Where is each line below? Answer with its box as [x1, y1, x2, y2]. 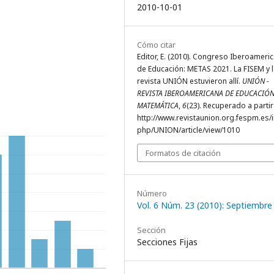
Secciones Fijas [137, 236, 198, 248]
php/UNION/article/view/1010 [137, 125, 240, 135]
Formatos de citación [146, 147, 221, 158]
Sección [137, 224, 166, 235]
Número [137, 188, 167, 199]
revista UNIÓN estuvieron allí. [137, 76, 242, 86]
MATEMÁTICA [137, 100, 179, 111]
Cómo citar [137, 39, 176, 50]
